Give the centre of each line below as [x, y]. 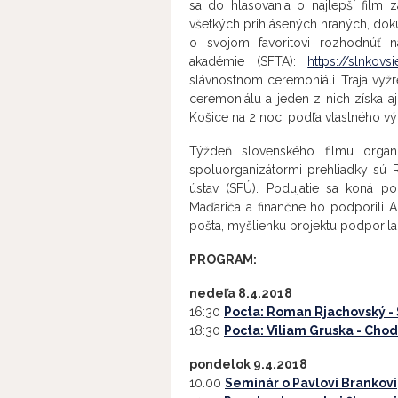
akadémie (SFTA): [249, 61]
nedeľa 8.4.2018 [254, 293]
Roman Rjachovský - [331, 312]
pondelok [220, 364]
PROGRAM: [223, 259]
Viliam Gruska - [315, 330]
